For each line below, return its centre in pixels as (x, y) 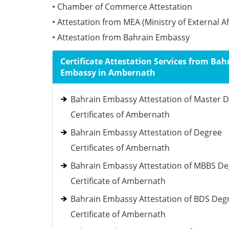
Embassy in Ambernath (108, 73)
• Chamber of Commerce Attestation (122, 7)
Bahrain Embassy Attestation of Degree (146, 132)
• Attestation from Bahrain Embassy (121, 37)
